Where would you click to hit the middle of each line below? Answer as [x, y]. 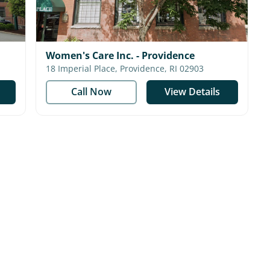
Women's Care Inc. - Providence [120, 55]
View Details [193, 92]
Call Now [91, 92]
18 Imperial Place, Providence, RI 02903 [162, 68]
